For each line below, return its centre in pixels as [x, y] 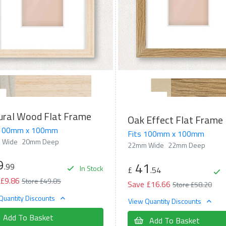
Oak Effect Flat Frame [175, 120]
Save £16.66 [149, 184]
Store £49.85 [41, 181]
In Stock [91, 168]
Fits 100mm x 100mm [166, 133]
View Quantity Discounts [165, 201]
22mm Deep [186, 145]
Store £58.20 [192, 184]
